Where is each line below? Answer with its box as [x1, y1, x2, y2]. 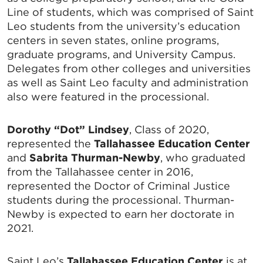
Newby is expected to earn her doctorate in [7, 208, 234, 221]
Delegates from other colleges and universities [7, 62, 251, 75]
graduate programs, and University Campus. [7, 48, 235, 61]
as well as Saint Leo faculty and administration [7, 76, 248, 89]
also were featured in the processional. [7, 90, 209, 103]
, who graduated [160, 151, 245, 164]
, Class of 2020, [129, 123, 209, 136]
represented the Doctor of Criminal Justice [7, 180, 230, 193]
